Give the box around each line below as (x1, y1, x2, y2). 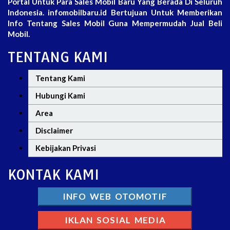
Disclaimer (35, 125, 73, 135)
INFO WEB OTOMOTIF (63, 190, 167, 202)
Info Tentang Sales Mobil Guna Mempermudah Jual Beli (8, 18, 222, 28)
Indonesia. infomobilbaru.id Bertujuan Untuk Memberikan (8, 7, 222, 17)
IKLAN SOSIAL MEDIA (64, 214, 166, 225)
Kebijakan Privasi (35, 143, 96, 152)
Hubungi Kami (35, 90, 85, 100)
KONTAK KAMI (8, 165, 99, 183)
